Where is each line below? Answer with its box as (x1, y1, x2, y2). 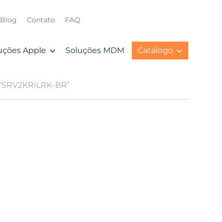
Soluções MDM (65, 46, 124, 55)
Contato (26, 16, 55, 24)
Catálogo (138, 46, 173, 55)
